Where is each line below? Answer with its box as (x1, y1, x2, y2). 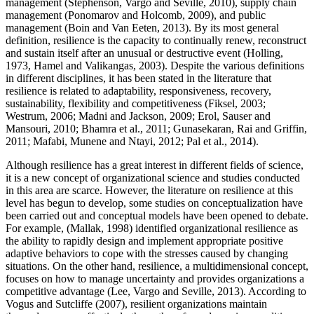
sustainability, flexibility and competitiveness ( (6, 97, 208, 109)
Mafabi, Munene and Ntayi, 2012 (30, 135, 181, 147)
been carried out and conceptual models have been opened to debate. (6, 209, 308, 221)
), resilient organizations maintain (121, 297, 267, 310)
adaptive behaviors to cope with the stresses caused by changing (6, 247, 288, 259)
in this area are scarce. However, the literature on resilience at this (6, 184, 293, 196)
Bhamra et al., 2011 (78, 122, 168, 135)
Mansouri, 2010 (6, 122, 76, 135)
